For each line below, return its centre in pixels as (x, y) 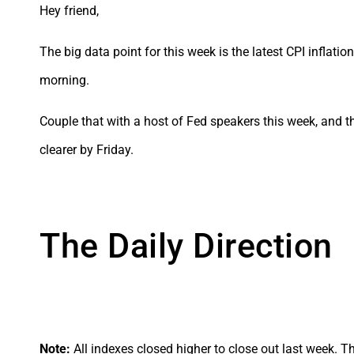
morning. (64, 80)
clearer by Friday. (87, 149)
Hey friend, (69, 10)
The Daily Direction (186, 245)
